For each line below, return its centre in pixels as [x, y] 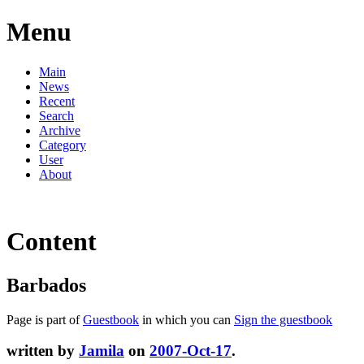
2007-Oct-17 [191, 351]
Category [63, 145]
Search [56, 115]
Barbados [46, 285]
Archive [60, 130]
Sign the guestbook [283, 319]
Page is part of [45, 319]
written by [43, 351]
